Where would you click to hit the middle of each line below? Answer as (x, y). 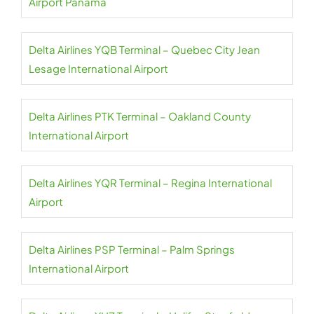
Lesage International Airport (98, 69)
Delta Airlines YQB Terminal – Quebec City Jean (144, 50)
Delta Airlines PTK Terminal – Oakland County (140, 116)
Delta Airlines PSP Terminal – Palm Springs (132, 250)
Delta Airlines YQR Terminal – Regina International (150, 183)
